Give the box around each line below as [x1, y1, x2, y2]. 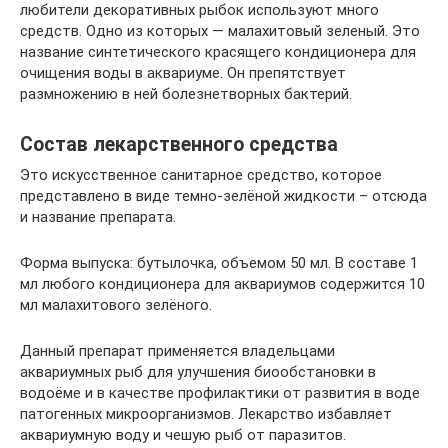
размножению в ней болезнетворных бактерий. [20, 84, 352, 103]
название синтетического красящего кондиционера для [20, 42, 416, 61]
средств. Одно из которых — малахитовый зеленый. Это [20, 21, 420, 40]
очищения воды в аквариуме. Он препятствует [20, 63, 346, 82]
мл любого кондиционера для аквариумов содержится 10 [20, 274, 425, 293]
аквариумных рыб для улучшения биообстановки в [20, 362, 376, 381]
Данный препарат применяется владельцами [20, 341, 335, 360]
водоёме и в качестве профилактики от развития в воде [20, 383, 420, 402]
